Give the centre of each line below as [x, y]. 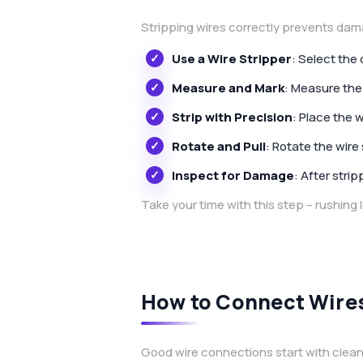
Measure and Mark [228, 88]
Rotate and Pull [219, 146]
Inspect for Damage [233, 175]
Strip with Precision [232, 117]
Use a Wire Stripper [232, 58]
